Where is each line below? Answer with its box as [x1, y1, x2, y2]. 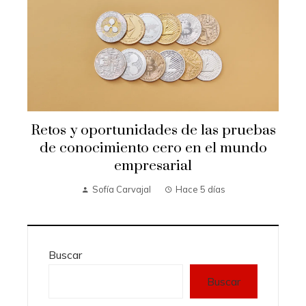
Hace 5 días [175, 184, 225, 195]
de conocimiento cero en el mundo [39, 139, 267, 157]
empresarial [114, 157, 192, 175]
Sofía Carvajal [92, 184, 151, 195]
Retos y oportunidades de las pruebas [30, 122, 276, 139]
